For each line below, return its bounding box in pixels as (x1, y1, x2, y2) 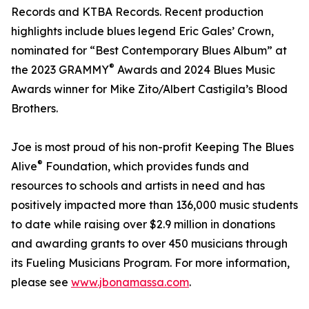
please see (11, 275, 71, 290)
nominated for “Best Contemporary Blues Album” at (11, 43, 287, 58)
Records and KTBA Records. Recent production (11, 5, 263, 19)
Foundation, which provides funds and (43, 159, 249, 174)
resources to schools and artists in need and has (11, 179, 265, 193)
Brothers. (11, 101, 58, 116)
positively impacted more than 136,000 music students (11, 198, 298, 212)
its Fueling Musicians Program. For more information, (11, 256, 290, 270)
